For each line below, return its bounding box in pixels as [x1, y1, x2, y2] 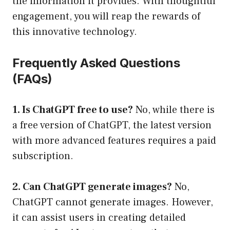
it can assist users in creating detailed [12, 211, 186, 225]
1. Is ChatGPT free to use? [12, 103, 133, 117]
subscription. [12, 149, 73, 163]
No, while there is [133, 103, 215, 117]
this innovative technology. [12, 25, 137, 39]
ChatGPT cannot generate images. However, [12, 196, 213, 209]
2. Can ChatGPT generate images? [12, 180, 172, 194]
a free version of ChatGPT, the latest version [12, 119, 212, 132]
